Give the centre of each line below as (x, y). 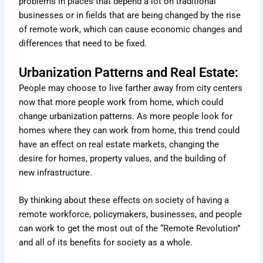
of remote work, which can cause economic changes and (131, 30)
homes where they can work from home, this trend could (129, 130)
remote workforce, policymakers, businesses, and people (131, 215)
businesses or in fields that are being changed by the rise (130, 16)
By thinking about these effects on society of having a (124, 200)
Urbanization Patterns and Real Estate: (129, 72)
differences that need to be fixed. (83, 44)
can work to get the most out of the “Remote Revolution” (130, 229)
